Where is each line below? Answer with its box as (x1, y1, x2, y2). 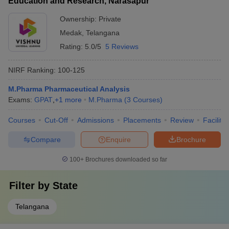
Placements (123, 116, 161, 124)
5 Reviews (105, 42, 139, 51)
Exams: (8, 96, 34, 104)
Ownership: (60, 15, 99, 23)
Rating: (60, 42, 85, 51)
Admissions (77, 116, 114, 124)
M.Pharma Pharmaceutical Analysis (8, 85, 130, 93)
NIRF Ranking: (8, 65, 56, 74)
